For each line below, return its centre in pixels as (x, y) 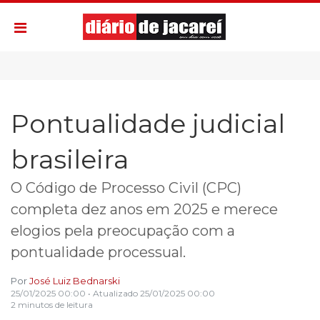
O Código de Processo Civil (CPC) (126, 188)
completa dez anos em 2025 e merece (144, 210)
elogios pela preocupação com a (123, 231)
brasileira (70, 160)
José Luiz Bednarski (75, 281)
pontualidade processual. (102, 252)
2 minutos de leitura (52, 305)
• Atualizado (113, 294)
